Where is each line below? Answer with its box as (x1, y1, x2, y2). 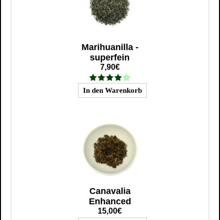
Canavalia (89, 186, 131, 196)
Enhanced (88, 196, 131, 207)
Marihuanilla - (81, 42, 138, 53)
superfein (90, 53, 130, 63)
